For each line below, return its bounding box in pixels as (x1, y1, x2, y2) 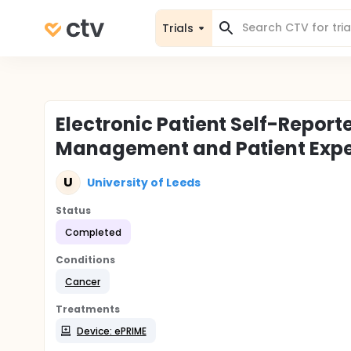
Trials (162, 20, 194, 36)
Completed (65, 225, 121, 239)
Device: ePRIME (77, 324, 147, 338)
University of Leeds (87, 174, 201, 190)
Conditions (56, 253, 115, 266)
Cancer (65, 274, 100, 288)
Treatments (56, 302, 120, 316)
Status (56, 204, 91, 217)
